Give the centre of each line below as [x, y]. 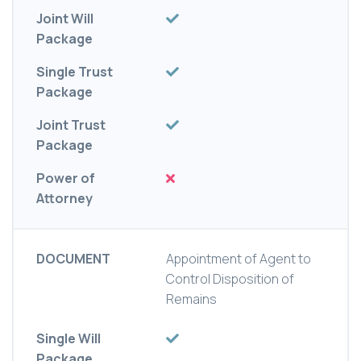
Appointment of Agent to [239, 259]
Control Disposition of [230, 279]
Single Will [68, 339]
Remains [192, 299]
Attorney [64, 199]
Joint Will [65, 19]
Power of [66, 178]
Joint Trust [71, 125]
